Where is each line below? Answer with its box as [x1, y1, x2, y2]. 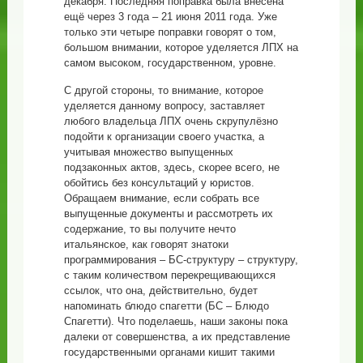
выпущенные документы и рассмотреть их [63, 207, 273, 220]
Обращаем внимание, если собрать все [63, 191, 259, 204]
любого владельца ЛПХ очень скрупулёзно [63, 114, 278, 127]
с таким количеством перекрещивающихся [63, 268, 275, 281]
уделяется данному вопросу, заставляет [63, 99, 265, 112]
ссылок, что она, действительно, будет [63, 284, 258, 297]
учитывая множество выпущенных [63, 145, 233, 158]
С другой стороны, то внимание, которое [63, 83, 263, 96]
